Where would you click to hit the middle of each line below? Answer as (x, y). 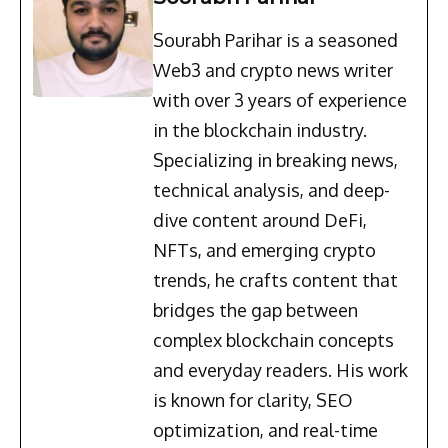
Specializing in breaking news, (275, 160)
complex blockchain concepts (273, 340)
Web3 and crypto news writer (273, 70)
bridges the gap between (255, 310)
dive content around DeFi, (260, 220)
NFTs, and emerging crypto (264, 250)
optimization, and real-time (265, 430)
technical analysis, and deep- (271, 190)
